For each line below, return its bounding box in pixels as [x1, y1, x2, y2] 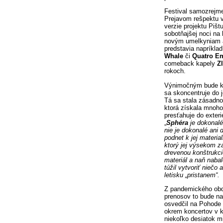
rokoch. [164, 67, 186, 75]
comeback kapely [164, 60, 217, 68]
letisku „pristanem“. [164, 171, 220, 179]
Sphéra [166, 118, 188, 126]
